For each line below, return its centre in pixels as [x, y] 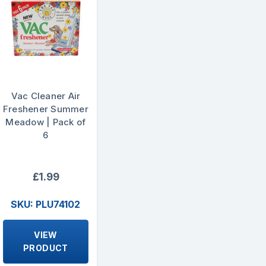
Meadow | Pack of [46, 122]
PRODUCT [46, 248]
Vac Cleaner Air [46, 96]
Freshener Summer [45, 109]
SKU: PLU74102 [46, 205]
